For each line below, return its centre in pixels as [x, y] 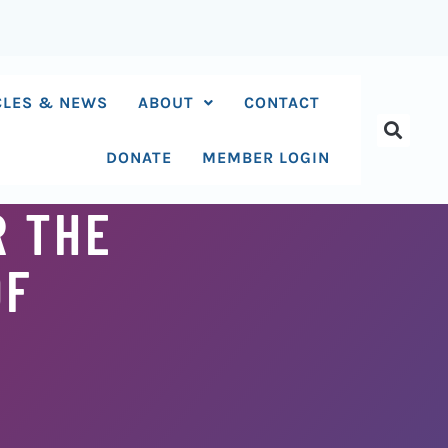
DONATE [139, 157]
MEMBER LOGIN [266, 157]
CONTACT [282, 102]
